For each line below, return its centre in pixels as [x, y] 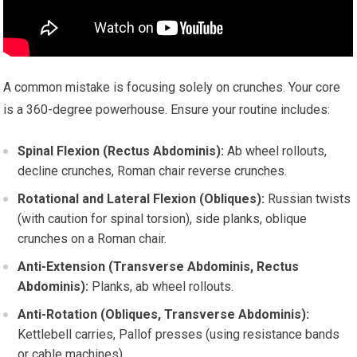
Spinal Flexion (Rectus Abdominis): [121, 151]
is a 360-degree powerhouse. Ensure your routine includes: [167, 110]
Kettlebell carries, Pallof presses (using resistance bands [179, 334]
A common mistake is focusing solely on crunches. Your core [172, 87]
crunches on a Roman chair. [92, 239]
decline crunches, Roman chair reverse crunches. [153, 171]
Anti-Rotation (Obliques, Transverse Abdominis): [164, 314]
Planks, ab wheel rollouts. [161, 286]
